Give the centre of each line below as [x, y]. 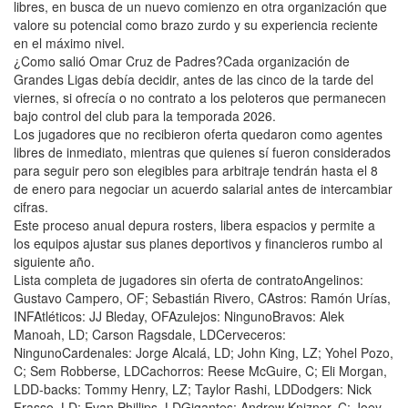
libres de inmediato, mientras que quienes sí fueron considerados [202, 152]
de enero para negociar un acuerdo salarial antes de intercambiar [203, 188]
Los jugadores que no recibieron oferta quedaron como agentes [198, 133]
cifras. [31, 206]
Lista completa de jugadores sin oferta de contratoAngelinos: [189, 279]
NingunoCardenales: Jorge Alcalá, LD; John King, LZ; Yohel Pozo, [204, 352]
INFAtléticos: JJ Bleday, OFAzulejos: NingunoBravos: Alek [179, 316]
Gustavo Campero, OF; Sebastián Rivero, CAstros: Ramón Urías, [202, 297]
